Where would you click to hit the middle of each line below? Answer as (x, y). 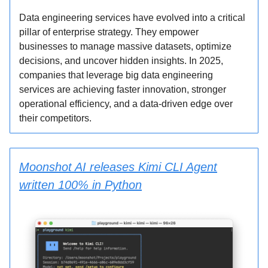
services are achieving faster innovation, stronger (123, 89)
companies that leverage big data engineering (116, 75)
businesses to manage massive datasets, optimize (125, 46)
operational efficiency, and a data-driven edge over (126, 104)
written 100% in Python (80, 185)
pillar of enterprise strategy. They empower (109, 32)
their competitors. (55, 118)
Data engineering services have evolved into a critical (132, 18)
